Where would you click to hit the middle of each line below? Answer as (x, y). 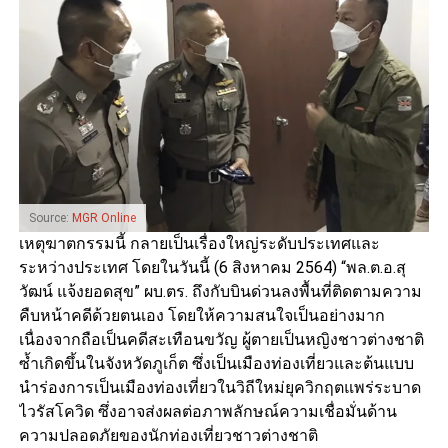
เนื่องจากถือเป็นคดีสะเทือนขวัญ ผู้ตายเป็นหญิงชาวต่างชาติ (221, 339)
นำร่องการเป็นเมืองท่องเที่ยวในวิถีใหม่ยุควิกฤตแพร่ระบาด (219, 387)
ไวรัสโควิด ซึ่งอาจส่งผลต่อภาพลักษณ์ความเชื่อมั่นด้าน (207, 411)
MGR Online (103, 217)
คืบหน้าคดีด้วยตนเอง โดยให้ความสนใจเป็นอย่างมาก (201, 315)
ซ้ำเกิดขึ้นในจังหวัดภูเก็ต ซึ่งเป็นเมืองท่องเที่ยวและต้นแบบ (216, 363)
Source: (50, 217)
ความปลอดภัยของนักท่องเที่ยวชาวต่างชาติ (168, 435)
